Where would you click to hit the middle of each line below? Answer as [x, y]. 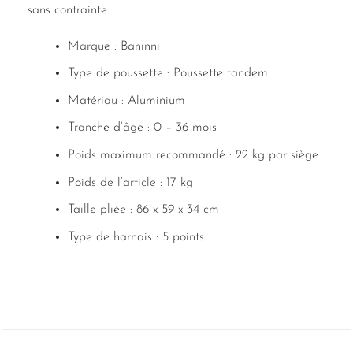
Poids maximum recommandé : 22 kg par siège [193, 155]
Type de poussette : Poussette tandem [167, 74]
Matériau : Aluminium [126, 100]
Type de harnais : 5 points [136, 237]
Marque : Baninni [113, 46]
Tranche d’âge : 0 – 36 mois [142, 128]
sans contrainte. [69, 10]
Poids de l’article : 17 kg [130, 182]
